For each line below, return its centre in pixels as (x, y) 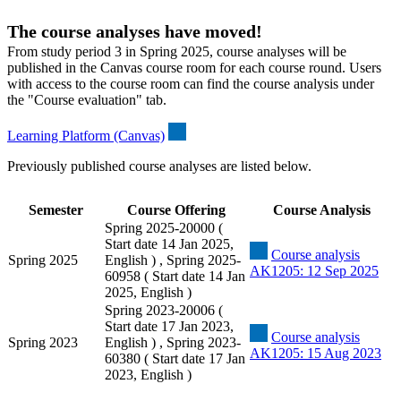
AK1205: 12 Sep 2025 (314, 271)
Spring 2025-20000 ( (164, 228)
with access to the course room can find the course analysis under (191, 84)
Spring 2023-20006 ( (164, 311)
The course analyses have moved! (135, 32)
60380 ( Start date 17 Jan (175, 359)
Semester (55, 210)
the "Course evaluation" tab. (87, 100)
